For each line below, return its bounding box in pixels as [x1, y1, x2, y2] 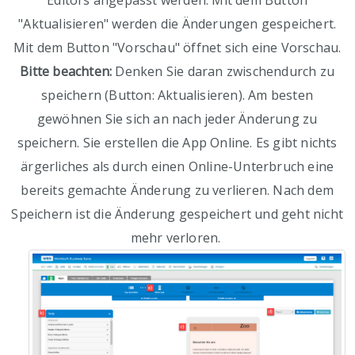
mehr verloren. [130, 229, 224, 247]
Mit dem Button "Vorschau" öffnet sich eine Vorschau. [13, 39, 342, 57]
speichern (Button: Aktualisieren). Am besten [41, 86, 314, 105]
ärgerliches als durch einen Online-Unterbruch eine [21, 158, 334, 176]
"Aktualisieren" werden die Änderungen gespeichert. [18, 15, 337, 33]
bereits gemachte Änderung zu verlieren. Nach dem [21, 181, 334, 200]
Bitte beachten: [20, 63, 116, 81]
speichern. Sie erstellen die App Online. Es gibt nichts [17, 134, 338, 152]
